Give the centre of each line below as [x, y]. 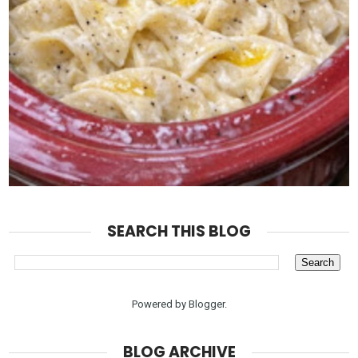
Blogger [206, 304]
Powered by [160, 304]
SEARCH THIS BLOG [179, 231]
